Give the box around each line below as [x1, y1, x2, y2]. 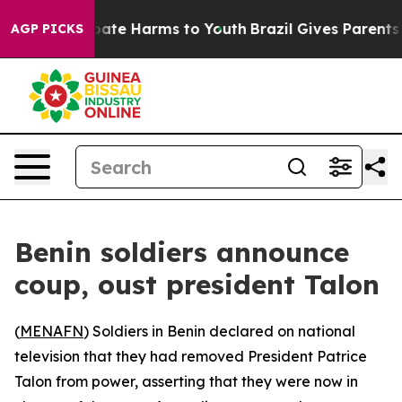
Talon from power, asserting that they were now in [14, 372, 358, 390]
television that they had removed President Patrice [14, 347, 367, 365]
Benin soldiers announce [14, 235, 349, 269]
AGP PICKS [11, 21, 83, 37]
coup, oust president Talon [14, 267, 380, 301]
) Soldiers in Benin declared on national [83, 322, 355, 340]
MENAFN [20, 322, 83, 340]
